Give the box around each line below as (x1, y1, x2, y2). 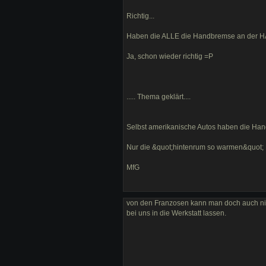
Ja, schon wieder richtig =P (126, 52, 213, 61)
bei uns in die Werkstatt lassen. (126, 208, 226, 217)
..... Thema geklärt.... (126, 93, 191, 102)
